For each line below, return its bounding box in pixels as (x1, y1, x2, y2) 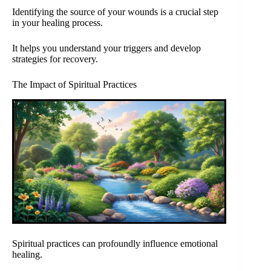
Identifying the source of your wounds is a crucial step (12, 6, 218, 17)
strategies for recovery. (12, 53, 98, 64)
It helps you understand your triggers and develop (12, 42, 201, 53)
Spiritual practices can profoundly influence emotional (12, 238, 218, 249)
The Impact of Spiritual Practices (12, 79, 137, 90)
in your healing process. (12, 17, 103, 28)
